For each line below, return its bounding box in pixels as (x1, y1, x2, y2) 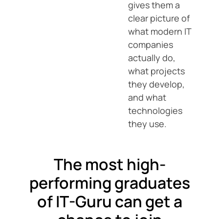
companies (128, 39, 173, 50)
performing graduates (29, 172, 190, 194)
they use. (128, 118, 167, 130)
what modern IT (128, 25, 191, 37)
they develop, (128, 78, 185, 90)
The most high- (53, 153, 166, 175)
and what (128, 91, 166, 103)
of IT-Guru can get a (37, 191, 182, 212)
